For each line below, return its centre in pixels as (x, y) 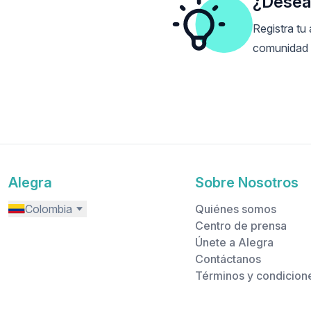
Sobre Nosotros (246, 183)
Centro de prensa (241, 226)
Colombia (49, 209)
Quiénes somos (235, 209)
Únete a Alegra (234, 242)
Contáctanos (228, 259)
